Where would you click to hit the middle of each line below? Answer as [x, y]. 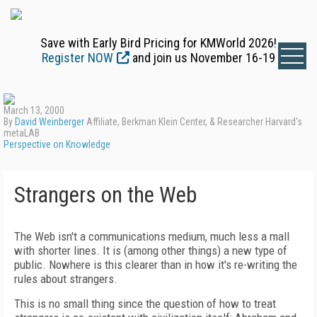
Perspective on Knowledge [57, 144]
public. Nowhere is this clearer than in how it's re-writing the [156, 265]
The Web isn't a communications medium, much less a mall [152, 236]
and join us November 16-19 [202, 58]
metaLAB [22, 133]
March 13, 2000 [34, 110]
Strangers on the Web [105, 195]
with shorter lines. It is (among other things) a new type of [151, 250]
